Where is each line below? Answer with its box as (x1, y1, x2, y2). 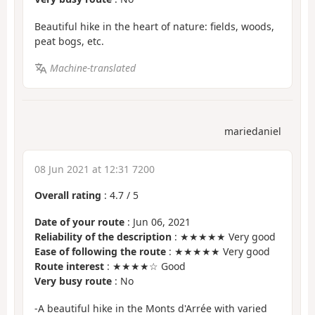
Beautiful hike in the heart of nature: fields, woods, (34, 19, 274, 33)
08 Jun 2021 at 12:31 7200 (34, 162, 155, 176)
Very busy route (34, 274, 112, 288)
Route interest (34, 259, 104, 274)
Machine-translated (49, 61, 136, 75)
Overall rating (34, 188, 101, 202)
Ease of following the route (34, 245, 166, 259)
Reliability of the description (34, 230, 172, 244)
